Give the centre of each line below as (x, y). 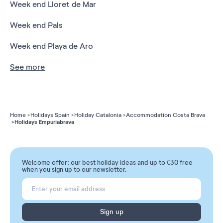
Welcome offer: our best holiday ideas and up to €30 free (107, 163)
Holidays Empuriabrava (44, 122)
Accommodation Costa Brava (166, 115)
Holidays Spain (50, 115)
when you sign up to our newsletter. (74, 169)
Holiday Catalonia (98, 115)
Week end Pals (36, 25)
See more (27, 67)
